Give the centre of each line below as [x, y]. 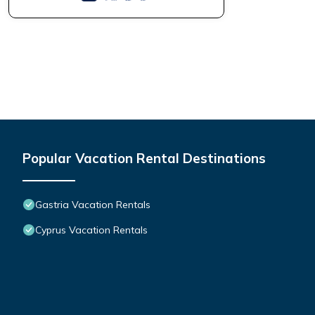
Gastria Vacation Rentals [93, 205]
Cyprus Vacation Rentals [91, 230]
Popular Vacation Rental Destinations [144, 159]
